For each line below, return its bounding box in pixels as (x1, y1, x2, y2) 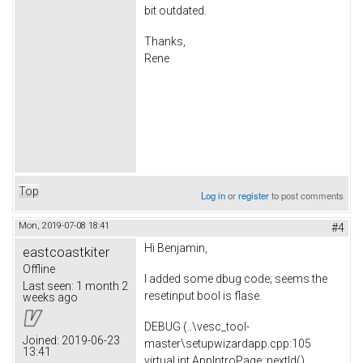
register (238, 189, 270, 203)
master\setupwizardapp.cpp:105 (144, 336, 311, 350)
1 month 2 (74, 280, 128, 293)
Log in (201, 189, 226, 203)
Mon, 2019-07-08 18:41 (19, 220, 109, 232)
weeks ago (23, 291, 78, 305)
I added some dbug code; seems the (144, 272, 327, 286)
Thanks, (144, 35, 186, 49)
